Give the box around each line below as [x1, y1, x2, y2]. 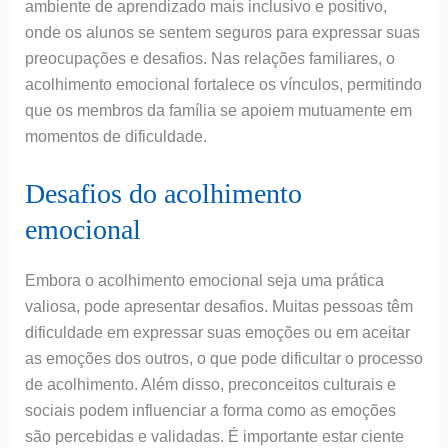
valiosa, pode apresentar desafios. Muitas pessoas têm [24, 297, 413, 315]
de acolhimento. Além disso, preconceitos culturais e [24, 375, 396, 393]
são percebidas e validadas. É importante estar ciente [24, 427, 404, 445]
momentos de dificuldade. [24, 128, 207, 146]
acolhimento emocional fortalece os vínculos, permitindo [24, 76, 422, 94]
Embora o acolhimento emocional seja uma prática [24, 271, 384, 289]
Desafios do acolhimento [24, 177, 302, 209]
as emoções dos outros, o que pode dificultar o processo [24, 349, 423, 367]
